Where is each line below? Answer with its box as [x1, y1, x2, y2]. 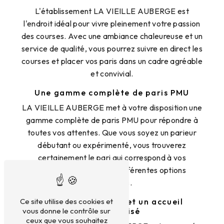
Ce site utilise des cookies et [20, 196, 113, 206]
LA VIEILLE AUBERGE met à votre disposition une [21, 102, 202, 113]
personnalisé [83, 206, 140, 216]
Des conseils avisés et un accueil [40, 196, 183, 207]
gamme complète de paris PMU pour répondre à [26, 115, 198, 125]
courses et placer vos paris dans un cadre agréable [21, 56, 202, 66]
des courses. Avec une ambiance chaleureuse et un [21, 31, 203, 41]
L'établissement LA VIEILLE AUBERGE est [34, 6, 189, 16]
